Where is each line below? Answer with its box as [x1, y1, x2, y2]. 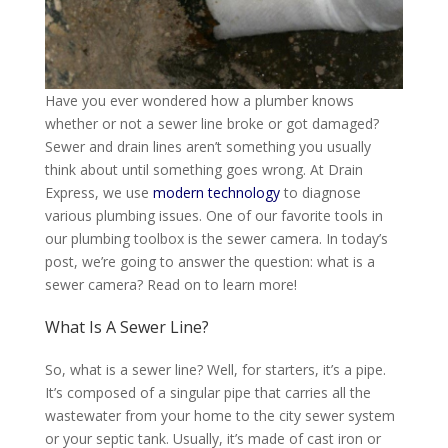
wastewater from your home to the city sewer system [44, 406, 395, 426]
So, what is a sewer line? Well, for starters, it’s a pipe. [44, 360, 386, 380]
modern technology [152, 183, 280, 203]
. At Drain [302, 160, 363, 180]
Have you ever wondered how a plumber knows [44, 91, 354, 111]
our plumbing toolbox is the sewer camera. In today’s [44, 229, 388, 249]
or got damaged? [267, 114, 379, 134]
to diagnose [279, 183, 361, 203]
